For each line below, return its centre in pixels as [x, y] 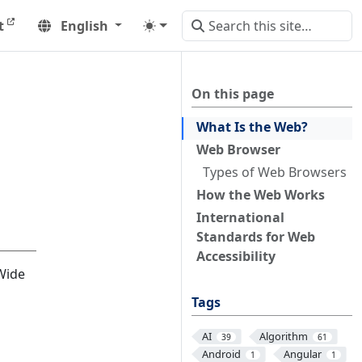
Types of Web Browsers [275, 172]
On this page [233, 94]
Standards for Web [256, 237]
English [84, 25]
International [240, 217]
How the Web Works [261, 195]
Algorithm [283, 336]
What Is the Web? [252, 127]
